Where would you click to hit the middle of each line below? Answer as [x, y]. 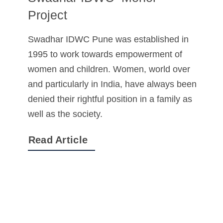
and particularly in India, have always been [112, 84]
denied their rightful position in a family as [110, 99]
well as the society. [65, 114]
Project [47, 15]
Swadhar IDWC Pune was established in [108, 40]
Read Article [58, 140]
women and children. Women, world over [109, 69]
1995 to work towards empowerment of [105, 55]
